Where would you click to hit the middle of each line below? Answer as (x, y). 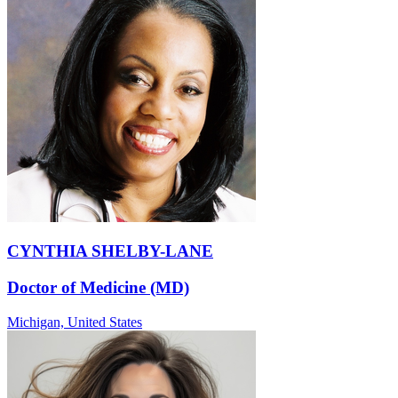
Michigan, (37, 322)
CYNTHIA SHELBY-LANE (110, 251)
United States (105, 322)
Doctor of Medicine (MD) (98, 288)
